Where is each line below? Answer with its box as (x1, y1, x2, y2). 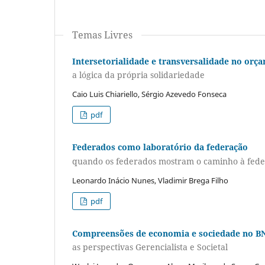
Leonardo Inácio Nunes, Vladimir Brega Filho (72, 174, 228, 186)
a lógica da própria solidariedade (72, 69, 205, 81)
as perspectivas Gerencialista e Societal (72, 241, 228, 253)
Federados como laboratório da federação (72, 141, 248, 153)
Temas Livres (72, 28, 132, 41)
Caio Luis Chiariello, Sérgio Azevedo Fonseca (72, 89, 227, 100)
